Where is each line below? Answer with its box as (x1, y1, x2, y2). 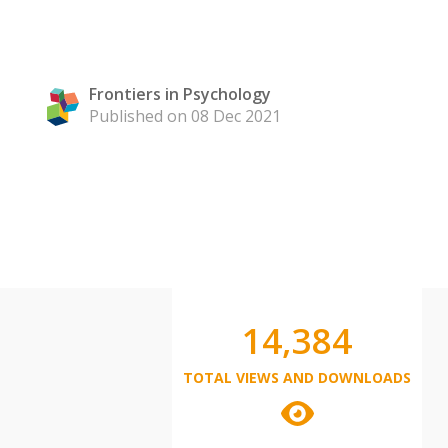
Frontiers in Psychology (89, 83, 271, 105)
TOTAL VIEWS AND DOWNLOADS (183, 368, 411, 387)
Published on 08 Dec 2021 (89, 105, 281, 127)
